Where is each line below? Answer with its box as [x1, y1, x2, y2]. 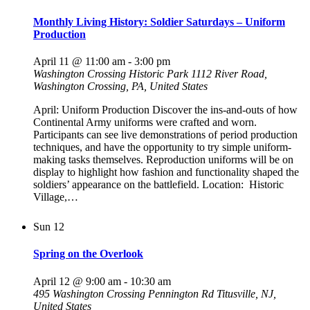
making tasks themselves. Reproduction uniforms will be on [33, 154, 293, 166]
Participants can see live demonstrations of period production [33, 129, 298, 141]
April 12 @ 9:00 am [33, 275, 121, 287]
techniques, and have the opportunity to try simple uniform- [33, 141, 291, 154]
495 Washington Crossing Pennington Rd [33, 287, 217, 300]
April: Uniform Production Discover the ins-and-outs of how [33, 104, 298, 116]
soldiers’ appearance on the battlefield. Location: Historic [33, 179, 284, 191]
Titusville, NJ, [217, 287, 276, 300]
